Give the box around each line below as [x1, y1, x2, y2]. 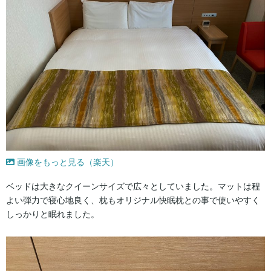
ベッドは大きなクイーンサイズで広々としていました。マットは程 [6, 181, 260, 191]
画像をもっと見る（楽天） [15, 157, 119, 167]
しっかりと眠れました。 [6, 209, 99, 219]
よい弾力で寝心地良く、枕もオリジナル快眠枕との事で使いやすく [6, 195, 260, 205]
